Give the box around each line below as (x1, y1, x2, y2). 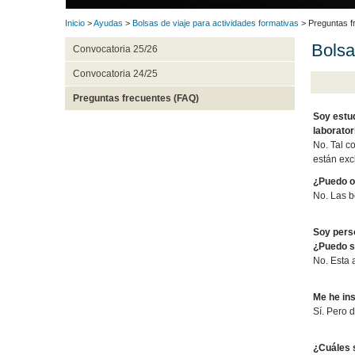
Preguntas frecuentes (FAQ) (72, 93, 199, 105)
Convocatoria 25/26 (72, 44, 158, 55)
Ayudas (94, 18, 123, 29)
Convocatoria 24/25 (72, 68, 158, 80)
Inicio (65, 18, 85, 29)
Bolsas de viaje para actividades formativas (132, 18, 299, 29)
